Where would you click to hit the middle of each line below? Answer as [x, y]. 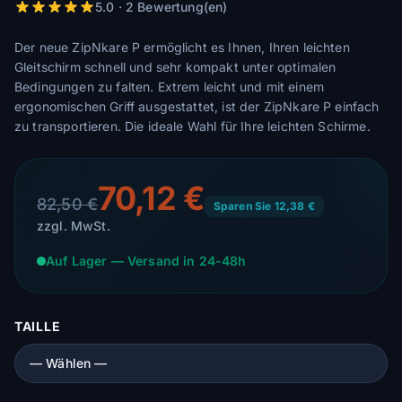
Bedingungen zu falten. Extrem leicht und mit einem [170, 87]
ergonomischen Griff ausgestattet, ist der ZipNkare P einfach [197, 106]
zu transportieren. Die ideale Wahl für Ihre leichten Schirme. [192, 126]
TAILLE [38, 326]
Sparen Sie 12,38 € [264, 206]
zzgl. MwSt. [74, 226]
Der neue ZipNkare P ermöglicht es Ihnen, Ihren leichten [182, 47]
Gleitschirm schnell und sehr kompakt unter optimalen [175, 67]
